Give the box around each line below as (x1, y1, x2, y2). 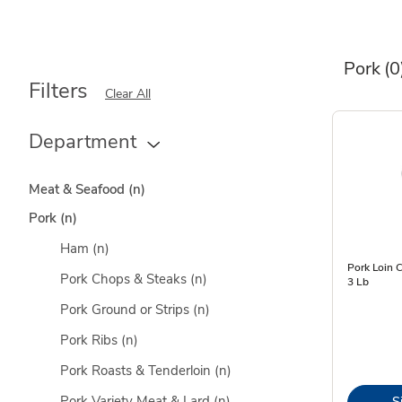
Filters (29, 76, 88, 105)
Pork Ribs (60, 331, 121, 349)
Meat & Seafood (29, 180, 128, 198)
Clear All (105, 85, 151, 102)
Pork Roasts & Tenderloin (60, 362, 214, 380)
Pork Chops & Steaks (60, 270, 190, 288)
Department (29, 128, 136, 155)
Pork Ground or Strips (60, 301, 193, 319)
